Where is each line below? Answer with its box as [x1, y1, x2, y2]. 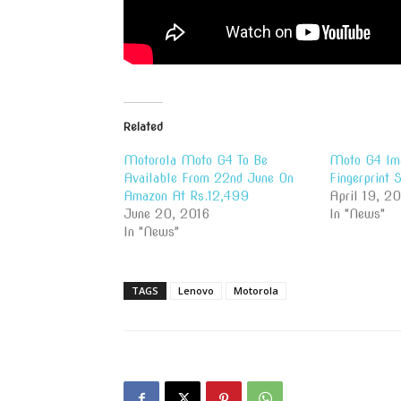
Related [124, 119, 163, 133]
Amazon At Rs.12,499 [124, 188, 249, 203]
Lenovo [178, 283, 214, 297]
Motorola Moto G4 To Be [124, 152, 268, 167]
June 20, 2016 [124, 206, 209, 221]
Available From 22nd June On [124, 170, 294, 185]
